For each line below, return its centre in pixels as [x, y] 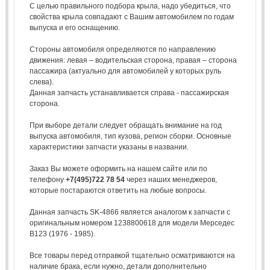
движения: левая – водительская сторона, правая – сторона [133, 60]
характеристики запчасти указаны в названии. [109, 147]
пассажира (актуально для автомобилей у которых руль [125, 71]
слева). [41, 82]
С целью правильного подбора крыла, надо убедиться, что [130, 6]
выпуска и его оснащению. [74, 27]
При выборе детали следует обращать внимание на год [125, 125]
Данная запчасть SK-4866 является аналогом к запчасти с [130, 212]
